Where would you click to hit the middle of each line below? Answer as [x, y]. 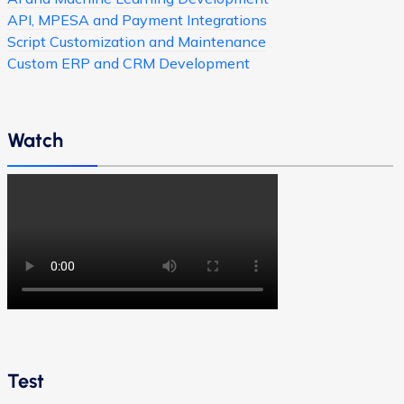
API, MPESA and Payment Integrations [137, 20]
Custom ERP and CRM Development [129, 63]
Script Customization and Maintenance [137, 41]
